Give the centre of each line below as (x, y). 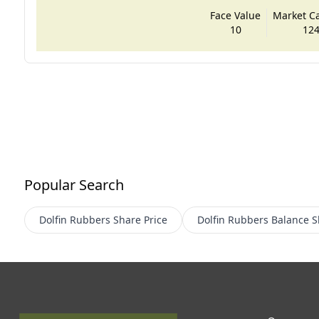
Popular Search (74, 184)
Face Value (236, 15)
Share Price (140, 219)
